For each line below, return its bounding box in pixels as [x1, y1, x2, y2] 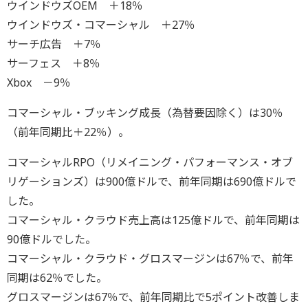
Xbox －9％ [7, 74, 71, 90]
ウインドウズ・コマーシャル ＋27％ [7, 16, 195, 32]
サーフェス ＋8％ [7, 55, 100, 71]
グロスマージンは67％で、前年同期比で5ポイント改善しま [7, 289, 300, 305]
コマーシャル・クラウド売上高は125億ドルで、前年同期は [7, 212, 300, 228]
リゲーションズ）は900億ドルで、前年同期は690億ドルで [7, 173, 296, 189]
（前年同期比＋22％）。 [7, 124, 129, 140]
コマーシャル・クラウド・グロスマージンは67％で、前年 [7, 250, 294, 266]
